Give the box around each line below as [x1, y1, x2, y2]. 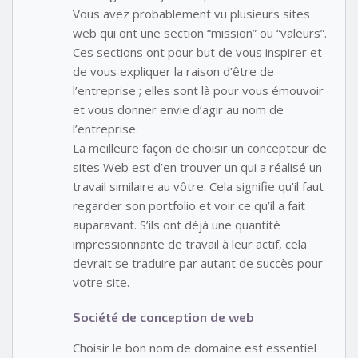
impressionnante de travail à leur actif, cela [73, 235, 307, 252]
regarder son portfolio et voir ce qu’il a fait [73, 197, 305, 213]
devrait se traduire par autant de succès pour [73, 254, 323, 271]
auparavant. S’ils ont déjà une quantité [73, 216, 280, 233]
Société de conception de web [73, 309, 254, 325]
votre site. [73, 273, 129, 290]
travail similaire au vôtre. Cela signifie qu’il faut [73, 177, 324, 194]
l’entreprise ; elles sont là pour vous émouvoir [73, 82, 324, 98]
